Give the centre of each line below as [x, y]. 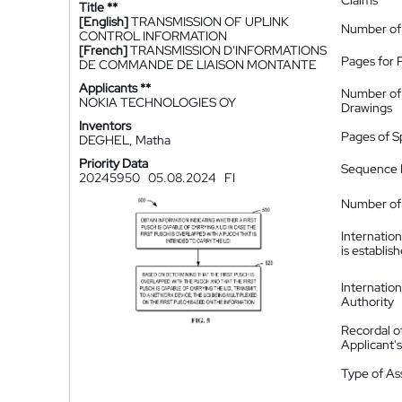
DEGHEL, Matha [125, 140]
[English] [104, 22]
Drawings [367, 108]
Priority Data [114, 163]
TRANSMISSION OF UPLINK [210, 22]
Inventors [105, 126]
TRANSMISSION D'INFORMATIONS [228, 50]
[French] [103, 50]
